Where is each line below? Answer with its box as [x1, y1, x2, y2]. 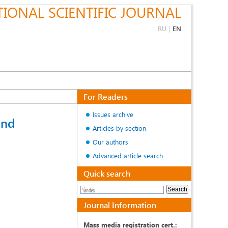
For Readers [83, 91, 128, 102]
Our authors [93, 137, 128, 146]
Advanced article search [93, 151, 163, 160]
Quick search [83, 168, 130, 179]
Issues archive [93, 110, 133, 119]
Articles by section [93, 124, 146, 132]
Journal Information [83, 199, 156, 210]
